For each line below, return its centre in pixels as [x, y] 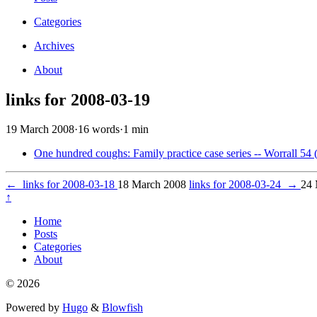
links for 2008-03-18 [67, 185]
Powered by [34, 308]
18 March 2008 [152, 185]
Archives [54, 45]
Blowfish [122, 308]
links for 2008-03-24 [238, 185]
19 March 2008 [40, 129]
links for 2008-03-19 [78, 99]
